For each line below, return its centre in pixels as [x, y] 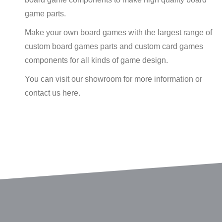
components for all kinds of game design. [96, 60]
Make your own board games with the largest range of [118, 32]
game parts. [45, 14]
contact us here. [53, 93]
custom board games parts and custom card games [114, 46]
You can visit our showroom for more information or [113, 79]
